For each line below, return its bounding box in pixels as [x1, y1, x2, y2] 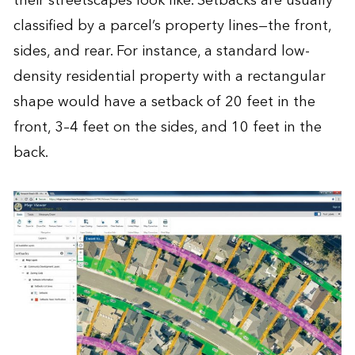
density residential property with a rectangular [13, 63, 326, 89]
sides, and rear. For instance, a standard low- [13, 38, 310, 63]
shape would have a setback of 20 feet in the [13, 89, 315, 114]
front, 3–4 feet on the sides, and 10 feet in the [13, 114, 322, 139]
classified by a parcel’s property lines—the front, [13, 13, 331, 38]
